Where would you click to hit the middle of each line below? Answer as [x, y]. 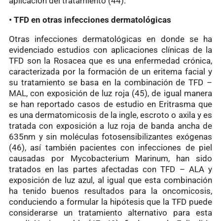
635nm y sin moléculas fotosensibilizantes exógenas [110, 136]
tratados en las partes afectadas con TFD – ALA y [110, 169]
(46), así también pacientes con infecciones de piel [110, 147]
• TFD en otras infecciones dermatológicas [90, 19]
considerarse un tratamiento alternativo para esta [110, 212]
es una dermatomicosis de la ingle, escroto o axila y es [110, 115]
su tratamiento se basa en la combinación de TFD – [110, 82]
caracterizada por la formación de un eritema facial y [110, 71]
